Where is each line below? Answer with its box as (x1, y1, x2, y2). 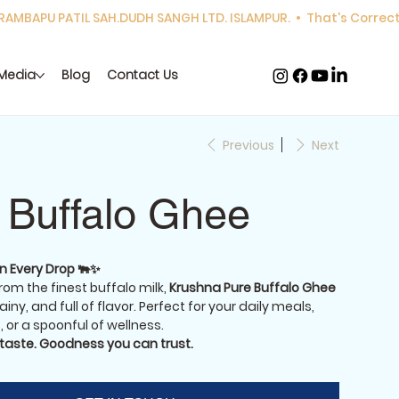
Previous (222, 135, 274, 154)
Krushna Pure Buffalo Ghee (168, 279, 336, 297)
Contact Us (107, 66, 179, 85)
